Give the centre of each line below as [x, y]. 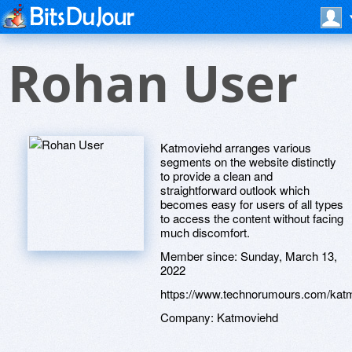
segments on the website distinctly [248, 161]
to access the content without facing [252, 218]
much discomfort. [205, 232]
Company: [189, 317]
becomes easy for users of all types [252, 204]
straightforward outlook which [235, 190]
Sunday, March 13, [289, 256]
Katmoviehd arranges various [236, 147]
